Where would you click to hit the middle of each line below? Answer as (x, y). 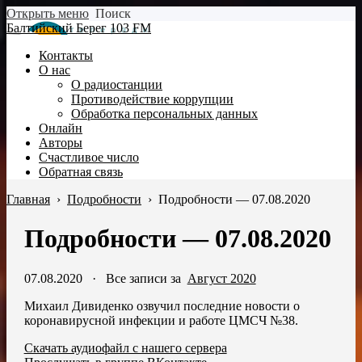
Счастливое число (89, 157)
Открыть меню (48, 13)
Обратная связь (81, 172)
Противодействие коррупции (152, 99)
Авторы (61, 143)
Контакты (66, 55)
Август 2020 (221, 278)
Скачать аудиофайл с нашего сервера (125, 347)
